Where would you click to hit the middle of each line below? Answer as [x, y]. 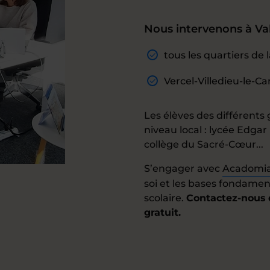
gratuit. [162, 212]
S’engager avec [183, 168]
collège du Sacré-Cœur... [204, 144]
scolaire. [165, 198]
